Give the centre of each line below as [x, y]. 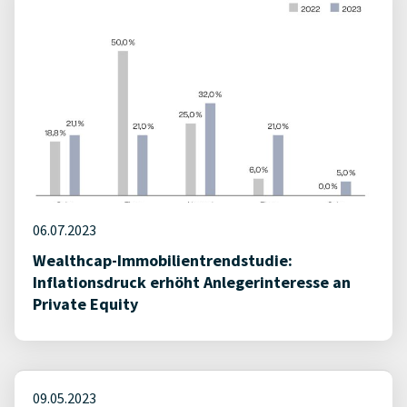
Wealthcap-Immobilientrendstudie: [163, 260]
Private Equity [85, 304]
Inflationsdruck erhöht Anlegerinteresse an [192, 282]
